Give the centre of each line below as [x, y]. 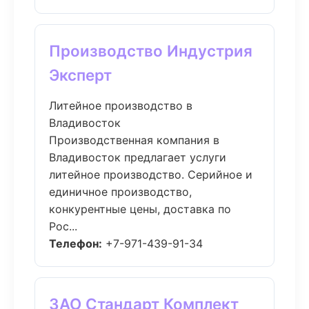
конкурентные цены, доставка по [140, 209]
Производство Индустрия [151, 51]
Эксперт [80, 75]
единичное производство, [120, 192]
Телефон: [76, 243]
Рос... [63, 226]
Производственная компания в [134, 140]
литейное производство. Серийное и [151, 175]
